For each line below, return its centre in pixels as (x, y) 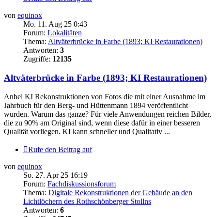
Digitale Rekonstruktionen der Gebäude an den (120, 192)
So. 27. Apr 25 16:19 (55, 175)
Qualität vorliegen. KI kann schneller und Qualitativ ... (87, 131)
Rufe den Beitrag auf (60, 149)
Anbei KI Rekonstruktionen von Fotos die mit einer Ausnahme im (105, 96)
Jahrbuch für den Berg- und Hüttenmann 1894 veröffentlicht (96, 105)
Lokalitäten (65, 33)
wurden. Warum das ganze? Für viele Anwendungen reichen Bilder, (108, 114)
